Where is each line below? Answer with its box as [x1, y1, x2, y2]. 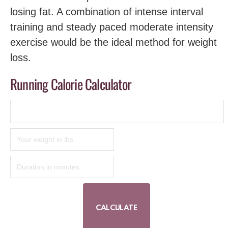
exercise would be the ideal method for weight [10, 36, 217, 48]
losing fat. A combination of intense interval [10, 6, 203, 17]
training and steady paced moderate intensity [10, 21, 213, 33]
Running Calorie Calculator [10, 73, 131, 94]
